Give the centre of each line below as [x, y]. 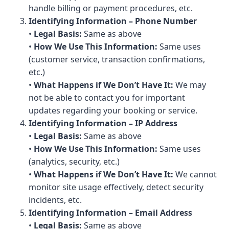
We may [190, 85]
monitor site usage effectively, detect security [116, 187]
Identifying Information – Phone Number [113, 21]
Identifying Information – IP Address [103, 123]
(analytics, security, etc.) [74, 162]
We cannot [195, 174]
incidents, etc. [55, 200]
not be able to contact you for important [107, 98]
